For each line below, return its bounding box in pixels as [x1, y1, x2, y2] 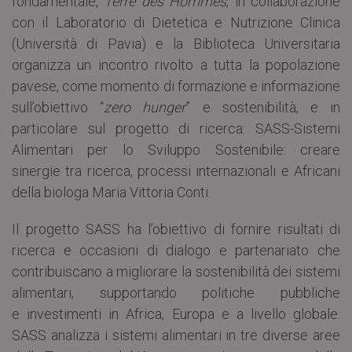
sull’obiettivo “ [12, 98, 104, 115]
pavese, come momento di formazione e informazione [12, 77, 340, 94]
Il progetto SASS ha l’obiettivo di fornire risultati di [12, 220, 340, 237]
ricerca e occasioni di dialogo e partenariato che [12, 241, 340, 258]
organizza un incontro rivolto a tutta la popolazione [12, 56, 340, 73]
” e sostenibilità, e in [185, 98, 341, 115]
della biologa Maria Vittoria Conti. [12, 183, 211, 200]
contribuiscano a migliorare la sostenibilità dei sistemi [12, 262, 340, 280]
